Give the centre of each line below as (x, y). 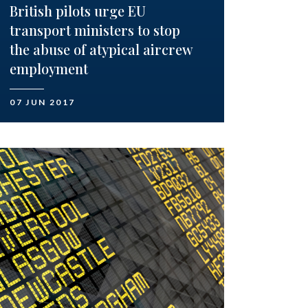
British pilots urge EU (78, 11)
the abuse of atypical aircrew (101, 49)
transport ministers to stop (95, 30)
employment (49, 69)
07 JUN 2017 (43, 102)
